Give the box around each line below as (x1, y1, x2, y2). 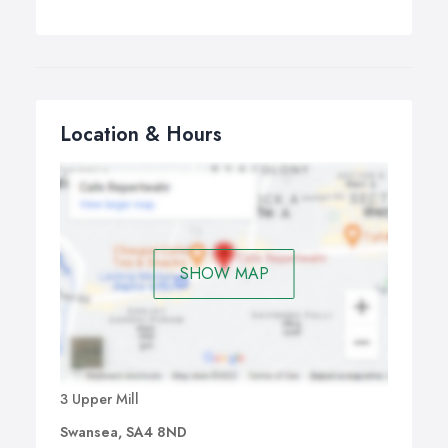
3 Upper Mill (60, 388, 139, 409)
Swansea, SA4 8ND (60, 421, 187, 442)
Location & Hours (60, 119, 222, 149)
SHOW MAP (179, 262, 269, 286)
